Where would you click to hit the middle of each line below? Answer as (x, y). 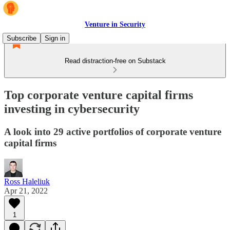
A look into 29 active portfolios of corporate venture (113, 131)
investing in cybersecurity (72, 109)
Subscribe (22, 38)
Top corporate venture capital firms (99, 95)
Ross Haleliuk (27, 181)
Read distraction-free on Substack (115, 61)
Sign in (55, 38)
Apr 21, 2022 (26, 190)
